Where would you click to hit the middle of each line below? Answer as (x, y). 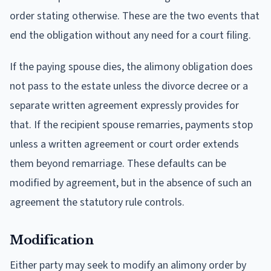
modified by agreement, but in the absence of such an (131, 183)
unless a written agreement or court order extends (124, 144)
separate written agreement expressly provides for (124, 105)
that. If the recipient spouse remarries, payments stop (131, 125)
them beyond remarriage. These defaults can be (118, 163)
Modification (51, 240)
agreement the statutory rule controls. (97, 202)
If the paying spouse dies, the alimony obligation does (131, 67)
